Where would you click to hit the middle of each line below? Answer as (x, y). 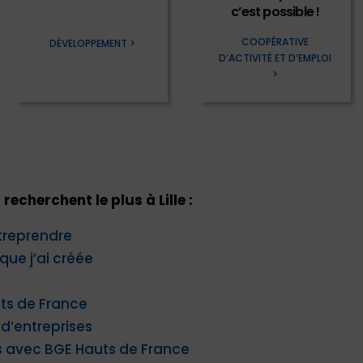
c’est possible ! (275, 12)
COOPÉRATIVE (275, 42)
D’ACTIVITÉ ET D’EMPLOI (275, 58)
